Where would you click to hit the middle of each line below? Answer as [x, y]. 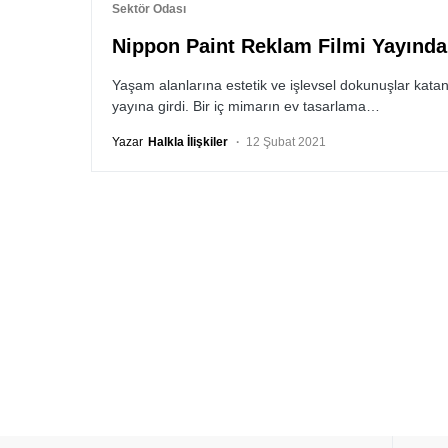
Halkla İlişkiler [188, 142]
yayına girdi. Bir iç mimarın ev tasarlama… [246, 106]
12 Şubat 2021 [286, 142]
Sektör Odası [149, 9]
